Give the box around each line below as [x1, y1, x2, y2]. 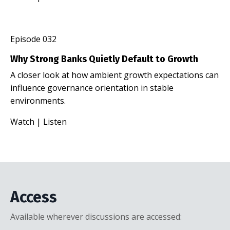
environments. [10, 94, 66, 106]
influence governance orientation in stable [10, 82, 174, 93]
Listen [43, 116, 67, 127]
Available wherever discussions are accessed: [10, 210, 182, 222]
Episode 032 [10, 33, 56, 45]
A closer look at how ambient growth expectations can [10, 69, 219, 81]
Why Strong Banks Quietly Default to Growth [10, 53, 198, 65]
